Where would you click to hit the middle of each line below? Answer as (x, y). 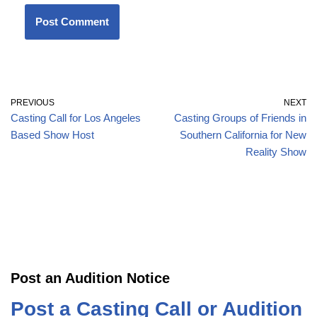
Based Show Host (52, 134)
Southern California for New (243, 134)
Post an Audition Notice (90, 278)
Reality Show (276, 151)
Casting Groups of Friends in (240, 117)
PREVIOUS (33, 102)
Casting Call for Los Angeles (76, 117)
